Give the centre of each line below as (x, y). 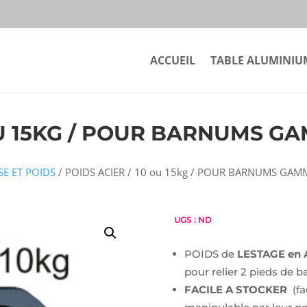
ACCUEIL (173, 60)
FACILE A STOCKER (235, 290)
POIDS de (210, 254)
